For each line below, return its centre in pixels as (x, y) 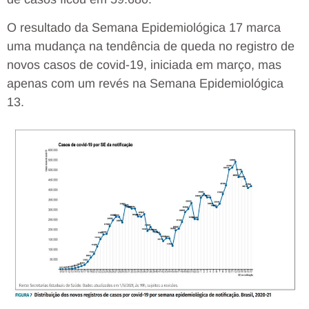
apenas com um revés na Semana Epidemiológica (145, 83)
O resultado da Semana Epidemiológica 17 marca (144, 27)
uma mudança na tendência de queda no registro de (151, 46)
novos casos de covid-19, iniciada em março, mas (144, 64)
